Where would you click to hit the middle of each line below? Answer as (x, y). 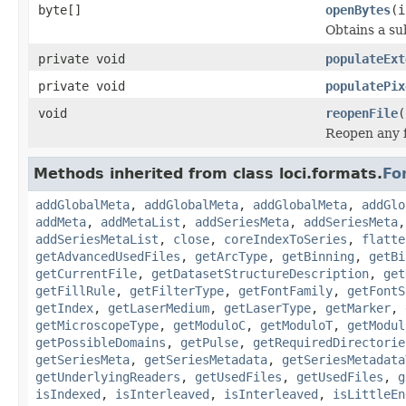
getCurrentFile (86, 273)
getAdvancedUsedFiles (108, 256)
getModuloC (209, 325)
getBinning (318, 256)
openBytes (358, 10)
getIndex (64, 308)
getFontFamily (285, 290)
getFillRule (75, 290)
